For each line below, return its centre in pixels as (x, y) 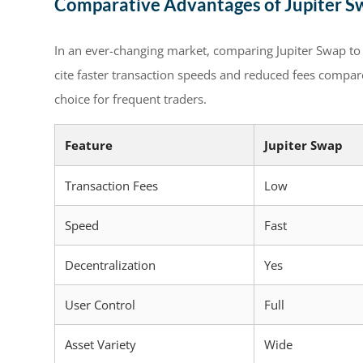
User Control (100, 304)
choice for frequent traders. (130, 98)
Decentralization (110, 265)
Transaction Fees (111, 185)
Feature (89, 145)
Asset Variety (100, 344)
